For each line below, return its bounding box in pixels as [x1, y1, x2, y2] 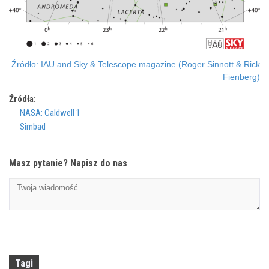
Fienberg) [223, 71, 260, 82]
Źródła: [9, 93, 36, 104]
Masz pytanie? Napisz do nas [9, 157, 127, 169]
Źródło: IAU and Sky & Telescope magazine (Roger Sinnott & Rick [11, 59, 260, 69]
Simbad [20, 121, 46, 132]
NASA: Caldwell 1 [20, 107, 80, 118]
